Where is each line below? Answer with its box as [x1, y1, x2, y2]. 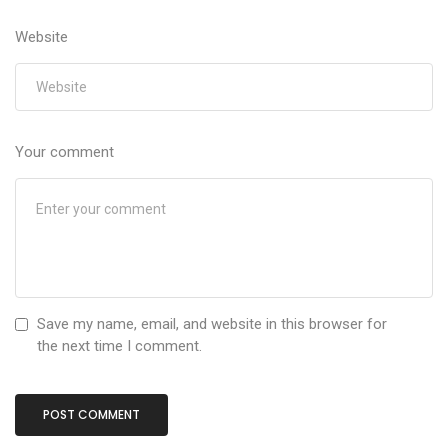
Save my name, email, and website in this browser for [37, 315, 387, 334]
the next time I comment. [37, 337, 202, 356]
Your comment [15, 143, 114, 162]
